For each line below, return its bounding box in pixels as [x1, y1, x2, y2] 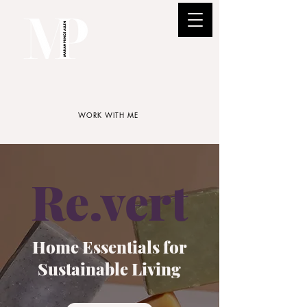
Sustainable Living [38, 258, 181, 280]
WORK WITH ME [78, 109, 138, 120]
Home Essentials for [32, 236, 187, 258]
